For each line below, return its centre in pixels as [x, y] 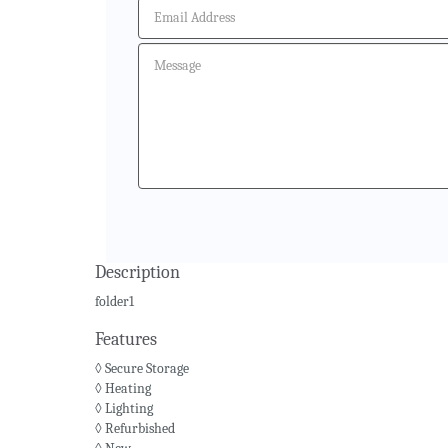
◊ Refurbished [135, 429]
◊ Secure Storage [142, 369]
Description [137, 273]
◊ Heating [123, 389]
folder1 [114, 302]
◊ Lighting [124, 409]
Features [126, 340]
